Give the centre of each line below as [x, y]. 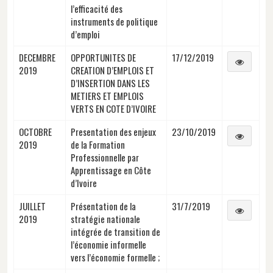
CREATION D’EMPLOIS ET [112, 70]
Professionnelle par [105, 157]
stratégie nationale [105, 218]
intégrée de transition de [115, 231]
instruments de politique [114, 21]
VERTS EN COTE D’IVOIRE [113, 108]
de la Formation [98, 144]
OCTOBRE [35, 131]
